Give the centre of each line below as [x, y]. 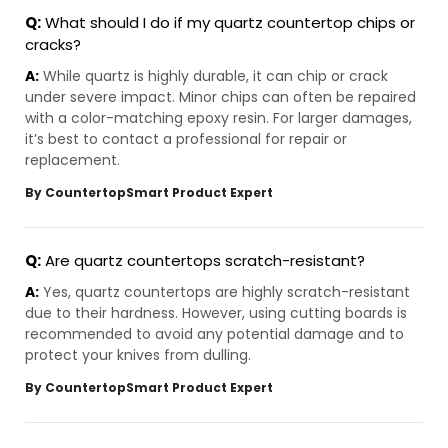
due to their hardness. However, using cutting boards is [216, 313]
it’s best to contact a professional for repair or [186, 139]
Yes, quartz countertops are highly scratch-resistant [224, 292]
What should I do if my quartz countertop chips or [228, 23]
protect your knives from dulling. [138, 355]
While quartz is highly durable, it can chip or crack [213, 76]
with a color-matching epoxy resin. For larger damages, [218, 118]
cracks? [53, 45]
